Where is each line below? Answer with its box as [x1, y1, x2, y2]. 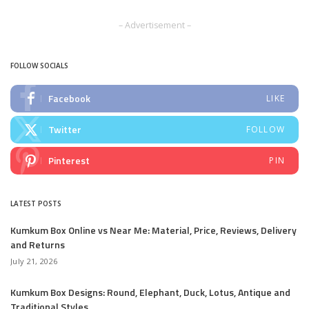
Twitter [48, 122, 81, 137]
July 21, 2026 [10, 256, 58, 266]
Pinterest [48, 153, 90, 168]
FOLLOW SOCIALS [10, 61, 68, 70]
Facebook [48, 91, 90, 106]
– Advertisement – [118, 19, 191, 31]
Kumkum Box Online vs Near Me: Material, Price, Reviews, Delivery [10, 223, 297, 237]
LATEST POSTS [10, 199, 61, 208]
